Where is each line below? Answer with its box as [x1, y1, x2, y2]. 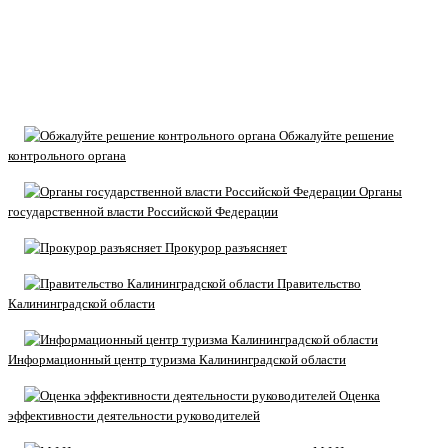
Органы [356, 183, 402, 199]
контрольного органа [8, 147, 126, 163]
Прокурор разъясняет [162, 239, 287, 255]
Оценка [336, 387, 380, 403]
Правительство [274, 275, 361, 291]
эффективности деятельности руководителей [8, 407, 260, 423]
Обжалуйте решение [276, 127, 394, 143]
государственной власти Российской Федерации [8, 203, 278, 219]
